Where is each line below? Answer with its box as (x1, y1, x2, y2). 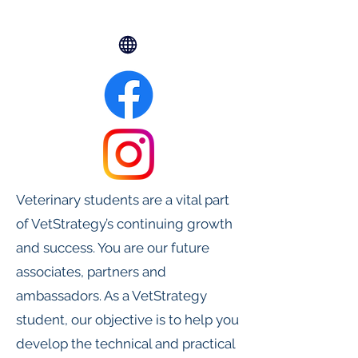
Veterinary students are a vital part (16, 192, 229, 208)
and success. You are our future (16, 240, 209, 256)
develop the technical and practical (16, 336, 235, 352)
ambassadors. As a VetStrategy (16, 288, 207, 304)
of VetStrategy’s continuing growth (16, 216, 233, 232)
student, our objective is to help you (16, 312, 239, 328)
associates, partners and (16, 264, 166, 280)
